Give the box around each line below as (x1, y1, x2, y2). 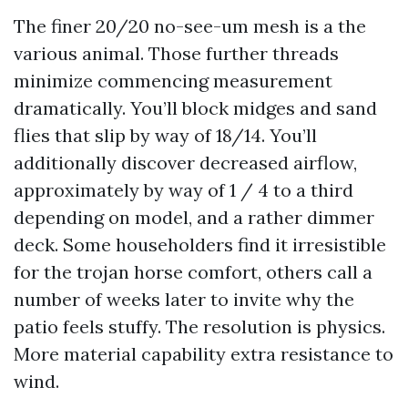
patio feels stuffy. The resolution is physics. (14, 315, 385, 338)
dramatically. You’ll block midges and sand (14, 97, 377, 119)
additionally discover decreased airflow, (14, 151, 357, 174)
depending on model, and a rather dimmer (14, 206, 374, 229)
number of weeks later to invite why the (14, 288, 354, 311)
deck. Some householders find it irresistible (14, 233, 386, 256)
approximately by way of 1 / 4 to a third (14, 178, 353, 201)
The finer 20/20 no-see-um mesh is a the (14, 15, 366, 37)
